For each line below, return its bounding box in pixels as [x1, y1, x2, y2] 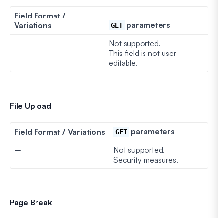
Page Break [10, 197, 52, 207]
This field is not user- [109, 48, 179, 58]
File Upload [10, 100, 51, 110]
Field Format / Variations [14, 127, 105, 137]
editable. [109, 57, 138, 68]
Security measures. [113, 154, 178, 164]
